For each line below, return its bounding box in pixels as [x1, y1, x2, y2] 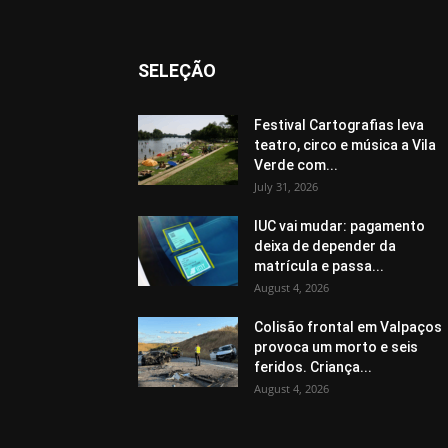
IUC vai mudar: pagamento [254, 218, 425, 234]
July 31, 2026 [254, 179, 318, 194]
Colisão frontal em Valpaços [254, 319, 442, 335]
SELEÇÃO [138, 60, 216, 81]
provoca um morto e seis [254, 339, 418, 355]
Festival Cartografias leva [254, 117, 424, 133]
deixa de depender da [254, 238, 396, 254]
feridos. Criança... [254, 359, 372, 375]
